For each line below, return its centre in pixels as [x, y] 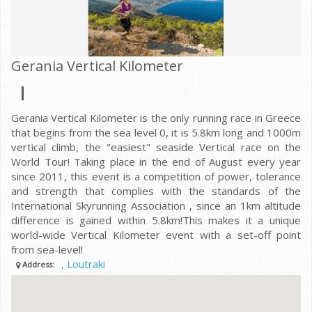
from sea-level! [47, 249]
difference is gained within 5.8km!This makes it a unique [156, 220]
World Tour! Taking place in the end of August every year [156, 161]
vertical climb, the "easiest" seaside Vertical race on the [156, 147]
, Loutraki [83, 264]
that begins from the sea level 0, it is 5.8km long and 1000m [156, 132]
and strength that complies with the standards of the [156, 190]
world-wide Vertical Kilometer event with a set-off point [156, 234]
